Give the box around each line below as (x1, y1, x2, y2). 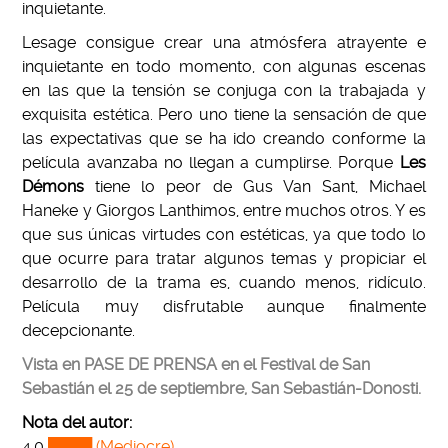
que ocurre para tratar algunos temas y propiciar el (22, 248, 426, 268)
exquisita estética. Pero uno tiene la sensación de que (22, 104, 426, 124)
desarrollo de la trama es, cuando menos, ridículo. (22, 272, 426, 292)
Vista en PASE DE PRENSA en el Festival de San (22, 354, 371, 374)
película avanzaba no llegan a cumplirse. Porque (22, 152, 400, 172)
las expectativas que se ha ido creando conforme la (22, 128, 426, 148)
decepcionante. (22, 320, 136, 340)
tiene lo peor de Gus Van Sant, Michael (84, 176, 426, 196)
